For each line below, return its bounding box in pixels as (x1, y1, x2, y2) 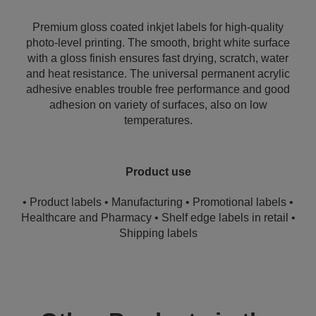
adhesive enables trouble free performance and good (26, 83, 290, 95)
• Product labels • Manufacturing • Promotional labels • (23, 196, 293, 208)
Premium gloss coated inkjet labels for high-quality (32, 21, 284, 33)
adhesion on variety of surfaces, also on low (49, 99, 267, 111)
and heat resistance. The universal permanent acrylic (26, 68, 290, 80)
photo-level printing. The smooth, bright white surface (26, 37, 290, 49)
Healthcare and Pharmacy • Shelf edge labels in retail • (20, 212, 296, 224)
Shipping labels (119, 227, 197, 239)
